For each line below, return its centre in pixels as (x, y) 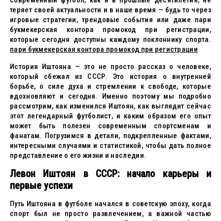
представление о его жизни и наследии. (78, 155)
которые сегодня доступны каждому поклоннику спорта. (110, 39)
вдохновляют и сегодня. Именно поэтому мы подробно (110, 96)
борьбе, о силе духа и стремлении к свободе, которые (110, 86)
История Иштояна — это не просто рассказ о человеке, (110, 67)
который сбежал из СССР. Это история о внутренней (110, 76)
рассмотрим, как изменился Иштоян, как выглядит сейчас (110, 106)
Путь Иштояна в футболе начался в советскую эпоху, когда (110, 204)
